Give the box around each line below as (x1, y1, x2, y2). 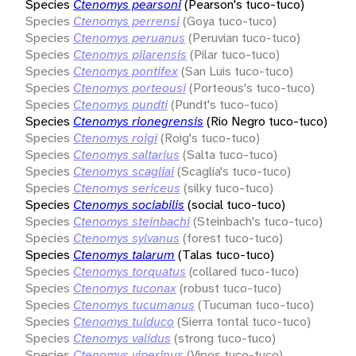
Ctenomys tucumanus (73, 296, 195, 313)
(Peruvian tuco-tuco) (188, 29, 300, 46)
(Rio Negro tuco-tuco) (207, 112, 327, 130)
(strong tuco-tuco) (174, 329, 276, 346)
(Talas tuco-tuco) (178, 246, 274, 263)
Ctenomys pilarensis (73, 45, 187, 63)
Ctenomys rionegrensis (73, 112, 203, 130)
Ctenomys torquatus (73, 262, 186, 280)
